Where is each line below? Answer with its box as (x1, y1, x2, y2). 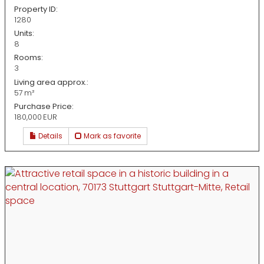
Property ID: (14, 4, 58, 15)
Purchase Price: (14, 100, 74, 112)
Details (37, 130, 62, 141)
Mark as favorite (82, 130, 141, 141)
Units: (14, 28, 34, 39)
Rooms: (14, 52, 43, 64)
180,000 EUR (14, 111, 57, 123)
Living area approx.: (14, 76, 88, 88)
